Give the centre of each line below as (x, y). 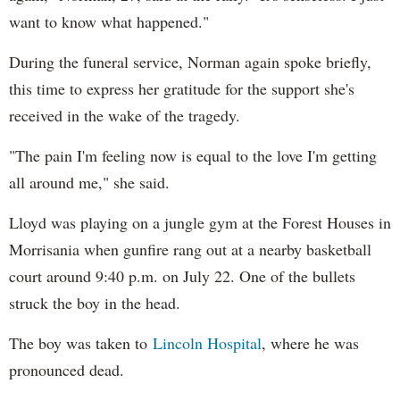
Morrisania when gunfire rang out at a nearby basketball (190, 249)
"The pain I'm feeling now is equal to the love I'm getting (193, 155)
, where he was (310, 342)
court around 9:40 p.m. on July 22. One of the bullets (182, 275)
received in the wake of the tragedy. (125, 115)
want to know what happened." (109, 21)
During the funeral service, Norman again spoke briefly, (190, 61)
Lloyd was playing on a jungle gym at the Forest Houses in (200, 222)
